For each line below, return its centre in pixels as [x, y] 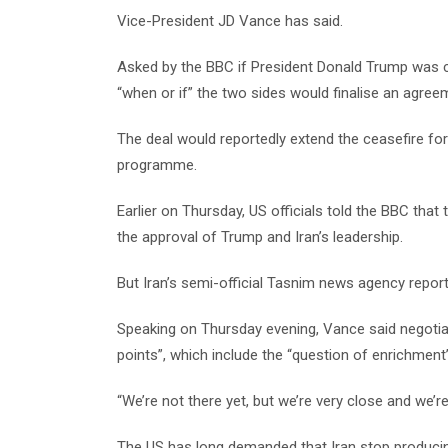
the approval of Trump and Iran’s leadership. [260, 237]
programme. [157, 165]
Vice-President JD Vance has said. [230, 21]
